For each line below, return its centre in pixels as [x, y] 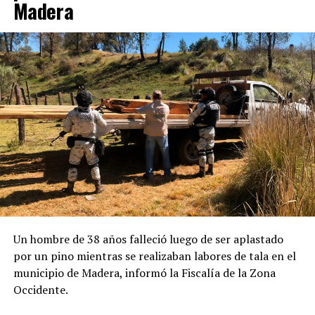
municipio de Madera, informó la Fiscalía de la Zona [144, 273]
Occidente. [40, 290]
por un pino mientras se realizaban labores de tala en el [154, 256]
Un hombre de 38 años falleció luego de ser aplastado [148, 239]
